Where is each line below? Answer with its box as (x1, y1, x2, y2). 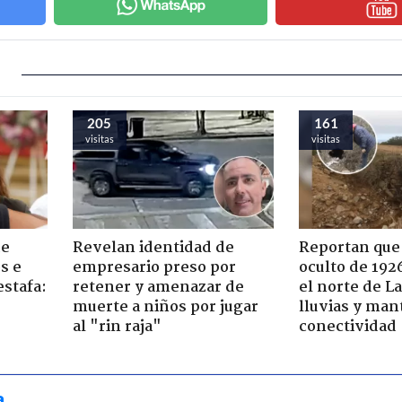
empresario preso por (72, 255, 236, 280)
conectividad (299, 314, 397, 339)
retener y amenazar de (72, 275, 244, 300)
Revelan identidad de (72, 235, 234, 260)
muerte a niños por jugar (72, 294, 258, 319)
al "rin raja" (72, 314, 162, 339)
